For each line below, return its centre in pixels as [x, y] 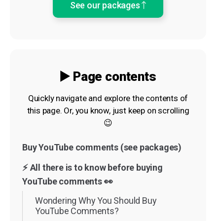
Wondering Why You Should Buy [96, 200]
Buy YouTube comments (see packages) [102, 147]
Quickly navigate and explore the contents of [108, 98]
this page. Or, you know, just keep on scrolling [108, 110]
